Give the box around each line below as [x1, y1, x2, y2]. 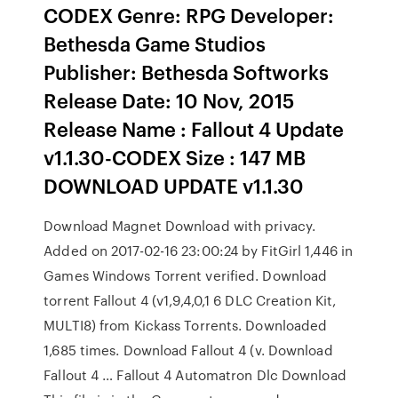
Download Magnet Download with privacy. [44, 216, 316, 235]
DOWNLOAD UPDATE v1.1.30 [44, 171, 305, 199]
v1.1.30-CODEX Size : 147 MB [44, 143, 306, 171]
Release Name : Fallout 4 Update [44, 115, 345, 142]
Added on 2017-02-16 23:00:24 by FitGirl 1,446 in [44, 241, 354, 260]
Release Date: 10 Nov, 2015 [44, 86, 295, 114]
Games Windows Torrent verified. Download [44, 266, 328, 285]
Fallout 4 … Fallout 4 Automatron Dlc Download [44, 365, 346, 385]
